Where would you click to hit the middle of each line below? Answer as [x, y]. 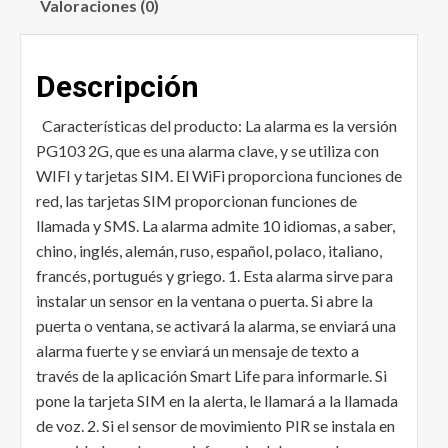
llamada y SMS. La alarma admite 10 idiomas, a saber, [215, 226]
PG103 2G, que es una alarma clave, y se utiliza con [207, 151]
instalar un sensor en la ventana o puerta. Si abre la [204, 301]
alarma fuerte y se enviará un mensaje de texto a [197, 351]
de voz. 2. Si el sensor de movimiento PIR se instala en [215, 426]
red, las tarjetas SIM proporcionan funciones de [196, 201]
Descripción [117, 87]
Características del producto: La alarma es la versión [216, 126]
